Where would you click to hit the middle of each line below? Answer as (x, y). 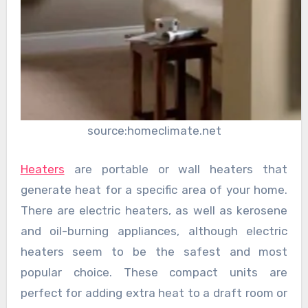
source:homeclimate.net (154, 131)
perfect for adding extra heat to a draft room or (154, 293)
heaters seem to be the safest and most (154, 251)
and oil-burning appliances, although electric (154, 231)
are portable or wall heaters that (176, 169)
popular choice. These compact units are (154, 272)
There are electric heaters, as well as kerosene (154, 210)
